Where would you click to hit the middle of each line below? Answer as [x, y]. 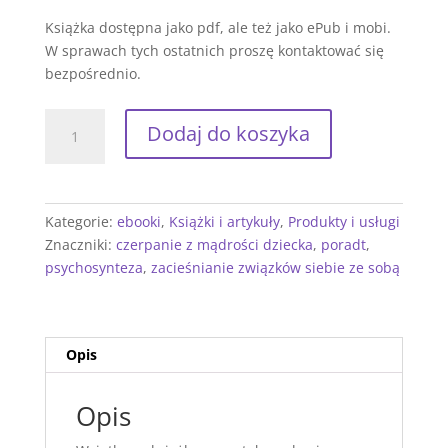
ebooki [138, 222]
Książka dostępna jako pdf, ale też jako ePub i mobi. [217, 28]
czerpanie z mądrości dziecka [214, 245]
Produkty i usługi [343, 222]
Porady [66, 143]
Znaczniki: [80, 245]
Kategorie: [80, 222]
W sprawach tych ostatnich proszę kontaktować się [214, 51]
